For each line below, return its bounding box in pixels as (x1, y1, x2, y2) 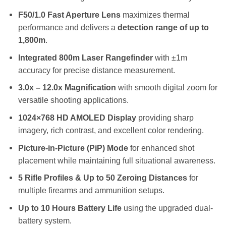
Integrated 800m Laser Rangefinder (18, 52, 153, 62)
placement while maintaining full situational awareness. (18, 155, 215, 165)
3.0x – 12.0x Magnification (18, 83, 116, 92)
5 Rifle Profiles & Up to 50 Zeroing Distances (18, 173, 187, 183)
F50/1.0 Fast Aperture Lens (18, 10, 121, 19)
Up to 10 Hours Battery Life (18, 203, 122, 212)
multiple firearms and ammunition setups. (18, 186, 164, 195)
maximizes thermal (121, 10, 190, 19)
